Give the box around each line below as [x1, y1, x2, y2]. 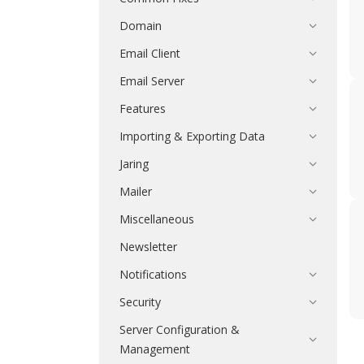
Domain [119, 18, 162, 33]
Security [119, 294, 161, 310]
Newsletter [119, 239, 177, 254]
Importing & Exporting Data [119, 128, 265, 144]
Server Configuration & [119, 322, 240, 337]
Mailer [119, 184, 152, 199]
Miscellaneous [119, 211, 194, 227]
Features [119, 101, 166, 116]
